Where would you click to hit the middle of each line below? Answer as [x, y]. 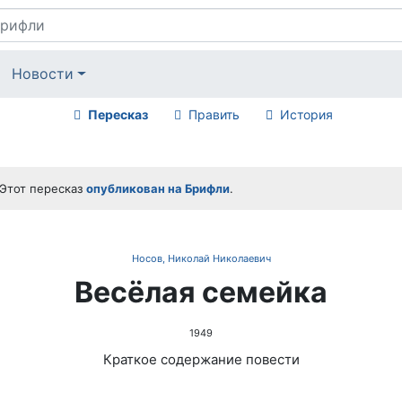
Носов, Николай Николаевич [201, 258]
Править [214, 114]
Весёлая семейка [201, 292]
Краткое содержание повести [201, 359]
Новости [43, 74]
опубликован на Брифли [158, 188]
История [306, 114]
